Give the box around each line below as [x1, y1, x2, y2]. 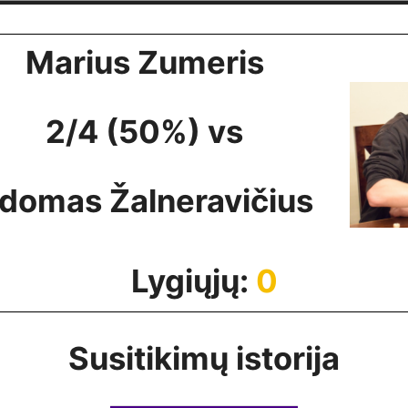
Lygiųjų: [130, 262, 256, 300]
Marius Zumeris [25, 44, 264, 81]
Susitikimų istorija [68, 340, 340, 377]
